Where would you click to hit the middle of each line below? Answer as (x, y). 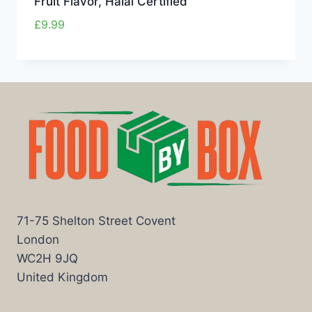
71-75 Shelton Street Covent (96, 221)
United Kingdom (62, 278)
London (38, 240)
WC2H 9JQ (47, 259)
